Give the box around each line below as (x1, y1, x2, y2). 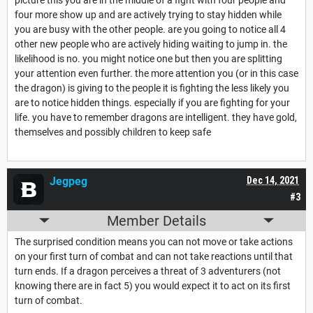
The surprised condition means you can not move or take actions (15, 235, 293, 247)
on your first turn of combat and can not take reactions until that (15, 250, 293, 262)
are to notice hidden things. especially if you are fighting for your (15, 96, 290, 108)
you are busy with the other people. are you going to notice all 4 (15, 23, 286, 35)
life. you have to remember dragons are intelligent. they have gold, (15, 111, 297, 123)
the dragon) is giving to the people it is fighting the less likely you (15, 82, 289, 94)
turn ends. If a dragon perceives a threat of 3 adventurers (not (15, 265, 281, 277)
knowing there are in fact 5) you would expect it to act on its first (15, 279, 291, 291)
